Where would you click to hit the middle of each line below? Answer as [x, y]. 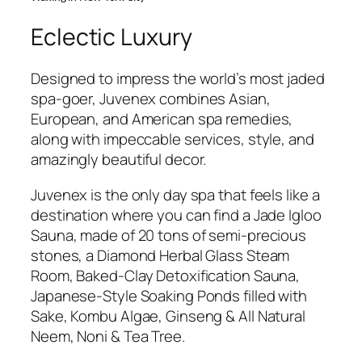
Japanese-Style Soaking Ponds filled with [169, 295]
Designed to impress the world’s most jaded [178, 79]
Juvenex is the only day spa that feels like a [175, 194]
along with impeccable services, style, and [173, 139]
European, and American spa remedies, [162, 119]
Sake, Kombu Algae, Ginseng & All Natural [168, 316]
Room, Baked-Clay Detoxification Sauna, [166, 275]
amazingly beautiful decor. [119, 160]
